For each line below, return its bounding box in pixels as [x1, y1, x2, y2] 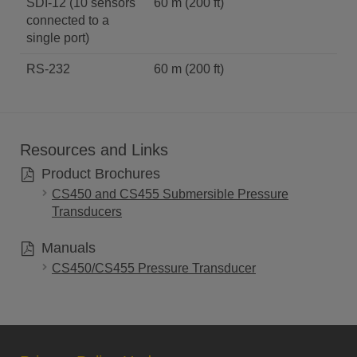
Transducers [52, 205, 122, 218]
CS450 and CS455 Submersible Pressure [52, 187, 288, 201]
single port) [26, 31, 89, 45]
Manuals [37, 240, 96, 256]
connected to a [26, 14, 109, 27]
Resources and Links [20, 141, 168, 159]
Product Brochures [37, 166, 160, 182]
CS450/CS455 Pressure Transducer [52, 261, 256, 275]
